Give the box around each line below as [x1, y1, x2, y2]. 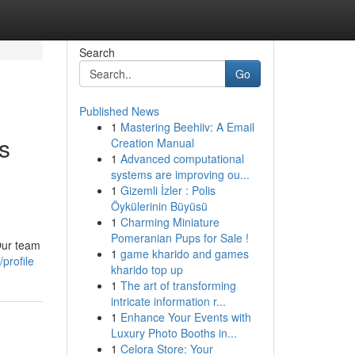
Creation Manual [110, 135, 194, 151]
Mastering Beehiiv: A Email [120, 119, 254, 135]
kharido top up [110, 261, 183, 277]
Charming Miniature [120, 214, 219, 230]
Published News [78, 103, 159, 119]
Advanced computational [120, 151, 244, 166]
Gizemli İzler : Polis [120, 182, 216, 198]
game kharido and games [120, 246, 249, 261]
